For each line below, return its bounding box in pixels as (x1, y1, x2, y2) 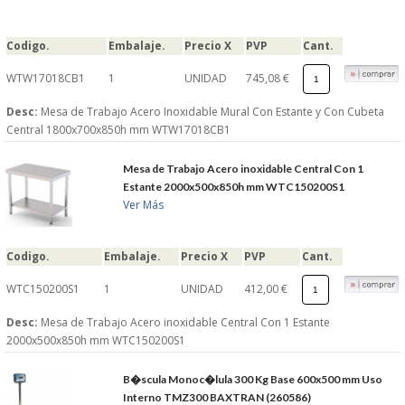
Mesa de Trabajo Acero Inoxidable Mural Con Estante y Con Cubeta (41, 104, 384, 120)
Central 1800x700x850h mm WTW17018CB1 (6, 122, 231, 138)
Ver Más (123, 197, 165, 213)
